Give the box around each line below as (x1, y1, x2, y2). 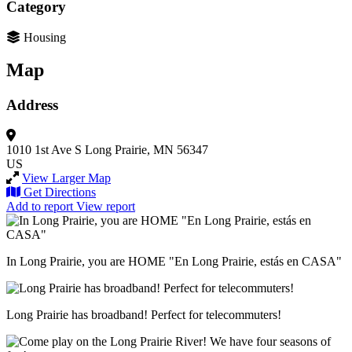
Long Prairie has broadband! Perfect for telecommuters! (6, 308, 281, 322)
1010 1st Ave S (6, 143, 82, 157)
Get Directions (24, 185, 96, 200)
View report (76, 200, 135, 214)
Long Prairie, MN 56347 (85, 143, 208, 157)
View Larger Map (22, 171, 111, 185)
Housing (24, 30, 66, 44)
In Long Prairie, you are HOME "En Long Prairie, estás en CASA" (6, 255, 342, 269)
